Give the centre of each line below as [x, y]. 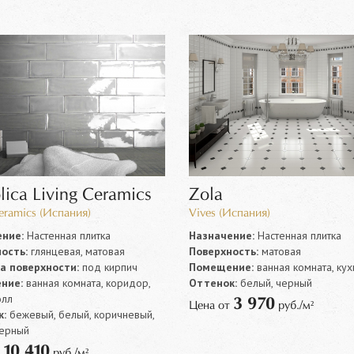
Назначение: [221, 235]
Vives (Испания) [229, 213]
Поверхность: [223, 251]
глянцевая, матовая [76, 251]
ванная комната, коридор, [86, 282]
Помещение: [221, 267]
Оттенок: [213, 282]
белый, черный [274, 282]
